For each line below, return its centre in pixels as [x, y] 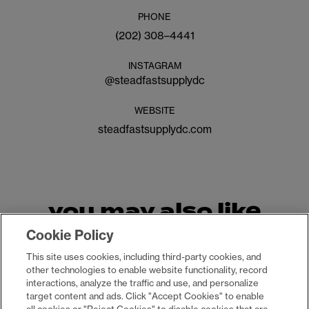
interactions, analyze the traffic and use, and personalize [143, 283]
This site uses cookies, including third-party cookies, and [144, 257]
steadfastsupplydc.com [154, 130]
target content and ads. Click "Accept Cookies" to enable [146, 296]
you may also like [154, 211]
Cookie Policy [70, 235]
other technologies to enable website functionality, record [147, 270]
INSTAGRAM [154, 65]
